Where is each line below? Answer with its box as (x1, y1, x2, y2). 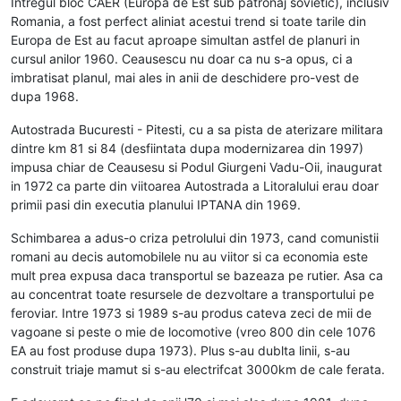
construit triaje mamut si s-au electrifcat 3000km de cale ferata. (11, 361, 385, 377)
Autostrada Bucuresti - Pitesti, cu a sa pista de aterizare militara (11, 121, 383, 137)
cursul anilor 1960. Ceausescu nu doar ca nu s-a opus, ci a (11, 50, 353, 66)
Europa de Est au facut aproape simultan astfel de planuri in (11, 31, 360, 47)
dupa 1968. (11, 88, 79, 104)
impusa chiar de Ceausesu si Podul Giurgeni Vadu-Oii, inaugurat (11, 158, 382, 175)
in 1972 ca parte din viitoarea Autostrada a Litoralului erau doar (11, 177, 379, 193)
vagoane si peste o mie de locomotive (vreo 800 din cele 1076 (11, 323, 376, 339)
